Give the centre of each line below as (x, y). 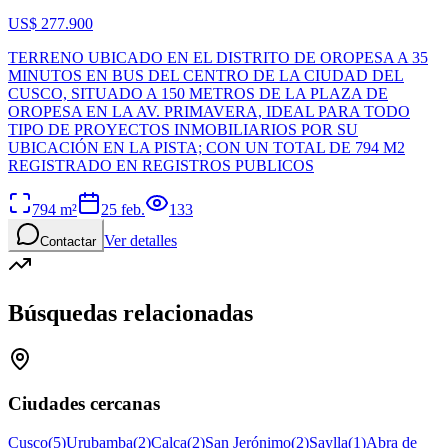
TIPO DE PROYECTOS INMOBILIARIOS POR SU (183, 129)
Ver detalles (140, 240)
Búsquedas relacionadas (130, 312)
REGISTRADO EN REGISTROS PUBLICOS (161, 165)
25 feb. (123, 209)
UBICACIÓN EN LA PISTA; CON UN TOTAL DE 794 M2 (206, 147)
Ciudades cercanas (84, 404)
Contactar (68, 241)
